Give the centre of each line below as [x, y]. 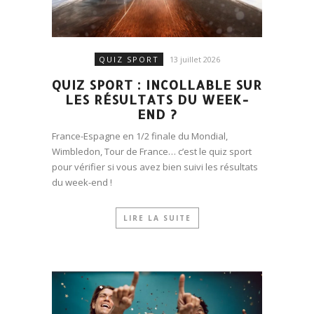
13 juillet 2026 [194, 59]
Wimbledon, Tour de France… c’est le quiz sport [152, 151]
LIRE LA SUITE [157, 218]
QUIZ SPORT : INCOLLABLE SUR [157, 84]
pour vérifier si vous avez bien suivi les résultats [155, 166]
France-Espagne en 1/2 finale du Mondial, [140, 136]
